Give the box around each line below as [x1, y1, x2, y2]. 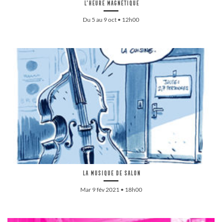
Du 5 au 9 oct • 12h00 [83, 15, 139, 23]
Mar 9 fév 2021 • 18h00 [80, 185, 142, 193]
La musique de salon [82, 170, 140, 177]
